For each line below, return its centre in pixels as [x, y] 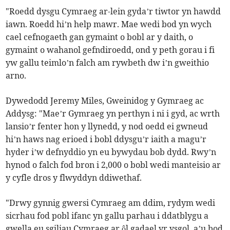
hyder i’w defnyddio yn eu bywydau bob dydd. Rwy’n [111, 152]
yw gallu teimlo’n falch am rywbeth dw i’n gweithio [108, 63]
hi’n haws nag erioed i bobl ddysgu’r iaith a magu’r [106, 139]
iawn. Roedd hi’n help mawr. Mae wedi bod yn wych [109, 24]
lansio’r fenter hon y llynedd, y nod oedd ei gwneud [107, 127]
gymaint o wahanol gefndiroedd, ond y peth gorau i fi [110, 50]
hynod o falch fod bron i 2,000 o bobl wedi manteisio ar [113, 165]
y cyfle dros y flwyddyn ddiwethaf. [74, 178]
